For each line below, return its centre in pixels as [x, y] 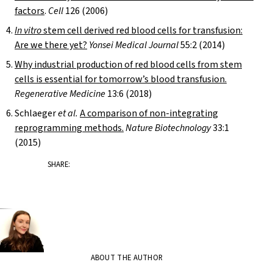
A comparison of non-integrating [149, 114]
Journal [164, 45]
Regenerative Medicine [60, 94]
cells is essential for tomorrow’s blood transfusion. [121, 80]
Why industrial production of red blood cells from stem [128, 65]
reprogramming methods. [69, 128]
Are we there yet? [51, 45]
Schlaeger [36, 114]
